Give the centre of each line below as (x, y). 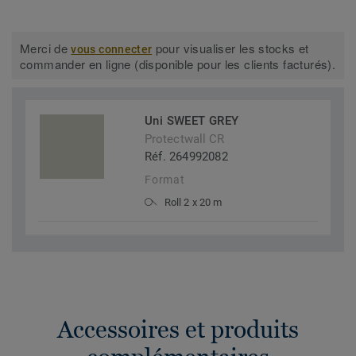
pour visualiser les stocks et (230, 48)
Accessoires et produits (178, 330)
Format (165, 180)
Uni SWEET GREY (192, 121)
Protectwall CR (185, 139)
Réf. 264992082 (186, 157)
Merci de (46, 48)
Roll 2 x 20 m (193, 203)
